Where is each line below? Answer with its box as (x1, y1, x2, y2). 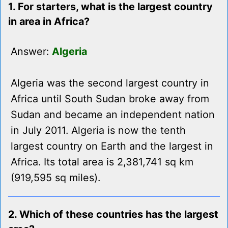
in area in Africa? (8, 15, 90, 28)
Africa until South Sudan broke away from (11, 93, 209, 105)
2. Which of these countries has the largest (8, 208, 218, 221)
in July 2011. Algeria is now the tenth (11, 124, 186, 137)
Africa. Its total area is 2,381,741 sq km (11, 156, 193, 168)
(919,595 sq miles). (11, 172, 100, 184)
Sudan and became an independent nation (11, 108, 215, 121)
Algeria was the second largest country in (11, 77, 209, 90)
